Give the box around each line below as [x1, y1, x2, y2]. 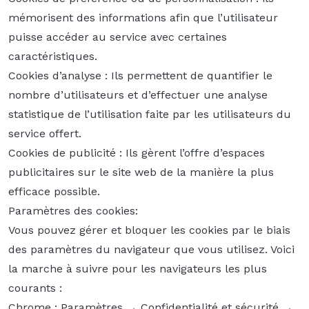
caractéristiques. [8, 50, 98, 63]
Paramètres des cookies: [8, 204, 139, 218]
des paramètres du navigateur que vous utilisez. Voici [8, 243, 295, 257]
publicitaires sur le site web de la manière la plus [8, 166, 275, 179]
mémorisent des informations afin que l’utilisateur [8, 11, 279, 25]
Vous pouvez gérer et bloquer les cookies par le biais [8, 223, 291, 237]
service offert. [8, 127, 82, 141]
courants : [8, 281, 63, 295]
